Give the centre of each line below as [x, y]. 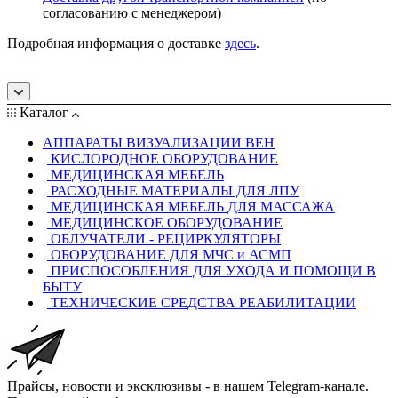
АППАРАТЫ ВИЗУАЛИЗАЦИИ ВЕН [159, 142]
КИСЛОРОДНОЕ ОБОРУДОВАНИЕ [164, 158]
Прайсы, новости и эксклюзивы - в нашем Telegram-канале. [188, 386]
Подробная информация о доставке [116, 43]
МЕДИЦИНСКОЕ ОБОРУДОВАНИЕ [167, 222]
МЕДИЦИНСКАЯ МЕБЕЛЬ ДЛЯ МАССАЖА [193, 206]
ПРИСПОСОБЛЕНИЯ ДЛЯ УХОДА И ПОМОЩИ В [213, 270]
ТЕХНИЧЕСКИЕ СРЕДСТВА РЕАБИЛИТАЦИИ [203, 302]
